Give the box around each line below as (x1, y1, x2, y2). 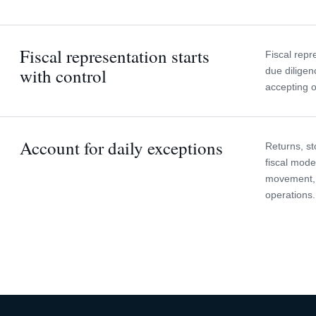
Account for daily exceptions (20, 136, 223, 159)
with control (20, 64, 107, 87)
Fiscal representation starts (20, 44, 209, 68)
